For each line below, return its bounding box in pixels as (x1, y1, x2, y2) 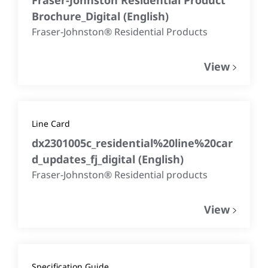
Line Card (32, 117, 70, 129)
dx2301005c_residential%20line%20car (32, 135, 233, 150)
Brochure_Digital (32, 8, 123, 23)
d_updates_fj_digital (32, 151, 138, 166)
